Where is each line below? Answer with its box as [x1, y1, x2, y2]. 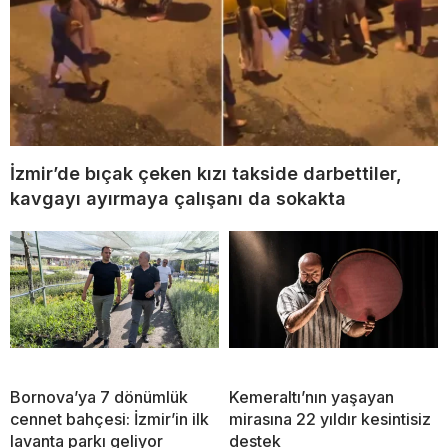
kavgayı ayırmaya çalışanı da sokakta [10, 187, 346, 209]
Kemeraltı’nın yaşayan [229, 386, 394, 407]
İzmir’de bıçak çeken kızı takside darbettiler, [10, 162, 402, 184]
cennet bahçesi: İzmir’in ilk [10, 408, 209, 429]
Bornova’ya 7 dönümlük [10, 386, 188, 407]
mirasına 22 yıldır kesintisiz [229, 408, 431, 429]
